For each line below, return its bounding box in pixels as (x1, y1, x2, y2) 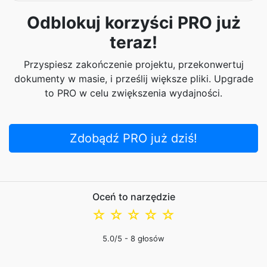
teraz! (110, 32, 157, 52)
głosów (135, 234, 164, 243)
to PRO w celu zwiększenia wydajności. (45, 87, 222, 99)
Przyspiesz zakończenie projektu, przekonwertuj (23, 58, 244, 70)
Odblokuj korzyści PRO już (26, 13, 241, 33)
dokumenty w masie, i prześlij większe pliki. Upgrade (14, 73, 253, 85)
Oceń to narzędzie (92, 191, 175, 203)
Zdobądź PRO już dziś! (70, 131, 197, 145)
